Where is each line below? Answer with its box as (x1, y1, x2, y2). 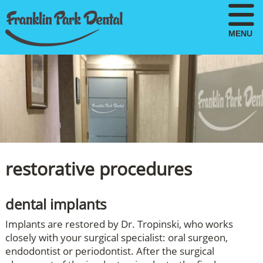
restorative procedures (5, 157, 192, 181)
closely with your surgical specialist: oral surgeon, (5, 231, 228, 244)
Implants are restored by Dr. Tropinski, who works (5, 217, 233, 231)
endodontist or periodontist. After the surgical (5, 244, 214, 258)
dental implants (5, 194, 106, 214)
